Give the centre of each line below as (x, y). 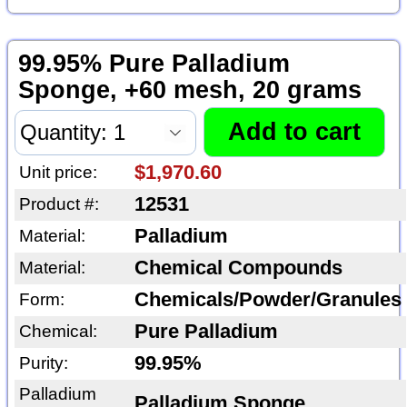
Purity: (43, 362)
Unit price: (58, 172)
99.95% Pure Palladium (154, 63)
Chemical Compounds (238, 268)
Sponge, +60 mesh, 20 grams (189, 89)
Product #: (59, 203)
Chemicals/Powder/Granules (268, 299)
